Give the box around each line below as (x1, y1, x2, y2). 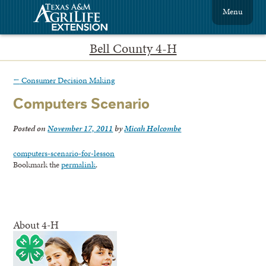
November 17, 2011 (47, 122, 113, 135)
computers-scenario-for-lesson (13, 147, 115, 160)
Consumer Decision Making (20, 74, 116, 86)
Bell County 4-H (89, 39, 177, 58)
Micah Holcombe (124, 122, 182, 135)
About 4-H (13, 217, 59, 233)
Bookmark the (13, 159, 62, 171)
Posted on (13, 122, 48, 135)
